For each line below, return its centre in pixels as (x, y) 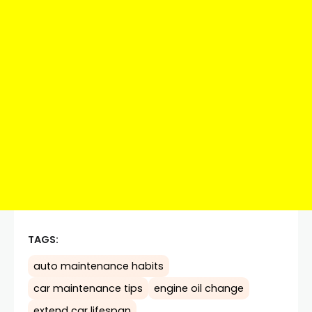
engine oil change (199, 288)
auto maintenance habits (99, 266)
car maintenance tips (88, 288)
